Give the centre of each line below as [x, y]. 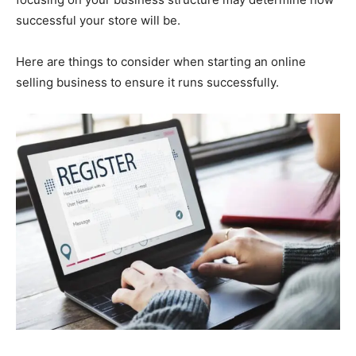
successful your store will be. [98, 20]
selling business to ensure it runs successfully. [147, 82]
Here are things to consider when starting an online [161, 62]
